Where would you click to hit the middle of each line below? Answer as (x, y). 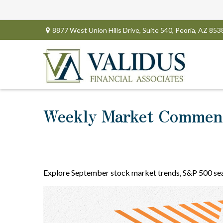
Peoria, (186, 30)
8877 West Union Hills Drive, (97, 30)
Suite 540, (158, 30)
